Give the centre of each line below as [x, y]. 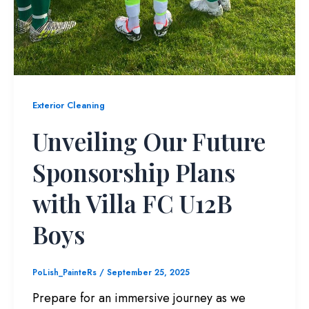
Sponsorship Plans [134, 172]
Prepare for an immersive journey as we [139, 298]
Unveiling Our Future [149, 141]
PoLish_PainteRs [66, 272]
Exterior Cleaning [69, 106]
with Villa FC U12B [132, 203]
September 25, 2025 [148, 272]
